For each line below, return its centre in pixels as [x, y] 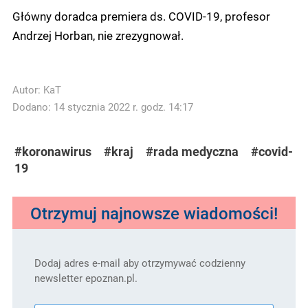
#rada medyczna [192, 152]
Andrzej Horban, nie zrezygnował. [98, 35]
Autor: [28, 90]
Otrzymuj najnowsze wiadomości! [154, 213]
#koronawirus [53, 152]
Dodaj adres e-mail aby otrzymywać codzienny [140, 263]
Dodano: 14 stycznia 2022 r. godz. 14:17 [103, 107]
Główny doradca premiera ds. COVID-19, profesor [141, 16]
